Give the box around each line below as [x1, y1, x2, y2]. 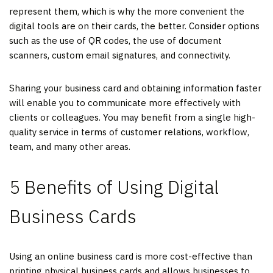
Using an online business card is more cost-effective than [9, 250, 252, 262]
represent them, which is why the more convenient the [9, 5, 244, 17]
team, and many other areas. [9, 140, 130, 152]
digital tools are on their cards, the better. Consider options [9, 19, 260, 32]
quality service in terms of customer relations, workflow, [9, 126, 249, 138]
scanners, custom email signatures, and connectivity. [9, 49, 230, 61]
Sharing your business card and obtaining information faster [9, 82, 261, 94]
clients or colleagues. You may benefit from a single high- [9, 111, 255, 123]
